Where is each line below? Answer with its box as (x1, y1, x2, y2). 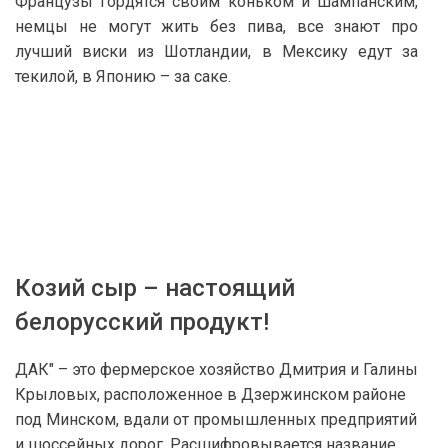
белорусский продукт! (15, 308, 269, 336)
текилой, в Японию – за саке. (15, 67, 231, 86)
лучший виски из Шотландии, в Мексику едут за (15, 42, 418, 61)
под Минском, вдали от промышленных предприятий (15, 410, 417, 429)
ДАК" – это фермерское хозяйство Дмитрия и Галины (15, 360, 418, 379)
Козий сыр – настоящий (15, 274, 295, 302)
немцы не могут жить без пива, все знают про (15, 17, 418, 36)
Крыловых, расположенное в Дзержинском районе (15, 385, 406, 404)
